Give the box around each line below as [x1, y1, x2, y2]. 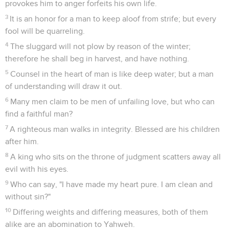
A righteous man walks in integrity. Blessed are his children [10, 125, 220, 133]
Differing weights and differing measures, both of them [13, 208, 209, 216]
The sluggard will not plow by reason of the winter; [10, 42, 191, 51]
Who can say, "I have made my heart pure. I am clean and [10, 180, 213, 189]
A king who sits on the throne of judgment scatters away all [10, 152, 221, 161]
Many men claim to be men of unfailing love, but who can [10, 97, 215, 106]
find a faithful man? [5, 109, 73, 118]
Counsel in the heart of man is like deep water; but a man [10, 70, 214, 78]
